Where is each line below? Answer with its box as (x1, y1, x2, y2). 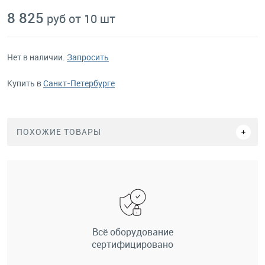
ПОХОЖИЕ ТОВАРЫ (17, 126, 101, 137)
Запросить (67, 51, 109, 63)
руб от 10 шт (47, 11, 115, 27)
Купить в (7, 77, 43, 89)
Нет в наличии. (7, 51, 67, 63)
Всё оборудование (92, 225, 173, 238)
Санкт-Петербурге (43, 77, 115, 89)
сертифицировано (92, 238, 173, 251)
